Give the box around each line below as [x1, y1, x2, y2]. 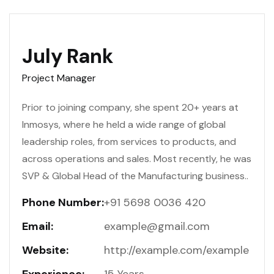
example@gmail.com [104, 219, 210, 234]
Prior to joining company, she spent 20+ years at [22, 101, 239, 114]
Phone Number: [22, 195, 104, 210]
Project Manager [22, 72, 96, 85]
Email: [22, 219, 53, 234]
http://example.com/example [104, 243, 249, 258]
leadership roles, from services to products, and [22, 135, 236, 149]
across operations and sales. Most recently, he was [22, 152, 251, 166]
